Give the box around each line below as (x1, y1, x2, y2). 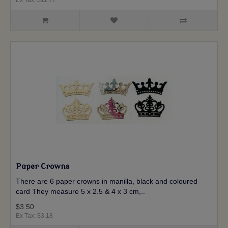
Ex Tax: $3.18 (16, 212, 53, 219)
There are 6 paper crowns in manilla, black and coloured (16, 177, 197, 185)
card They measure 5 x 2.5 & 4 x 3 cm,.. (16, 187, 145, 195)
